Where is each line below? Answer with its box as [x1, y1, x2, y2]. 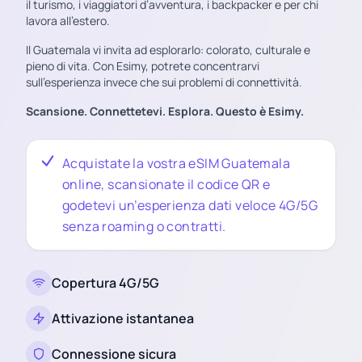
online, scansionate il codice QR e [62, 175, 271, 193]
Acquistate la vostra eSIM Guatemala [62, 154, 290, 172]
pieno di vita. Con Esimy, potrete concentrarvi [26, 58, 259, 74]
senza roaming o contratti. [62, 217, 226, 235]
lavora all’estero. [26, 13, 110, 28]
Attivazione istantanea [52, 309, 194, 327]
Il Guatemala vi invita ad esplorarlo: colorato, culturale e [26, 42, 310, 57]
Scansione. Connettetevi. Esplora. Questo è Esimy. [26, 103, 304, 119]
